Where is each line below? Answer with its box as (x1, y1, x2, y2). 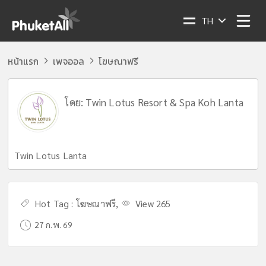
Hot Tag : (32, 198, 74, 210)
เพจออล (53, 55, 85, 68)
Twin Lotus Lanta (14, 149, 87, 161)
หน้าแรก (8, 55, 39, 68)
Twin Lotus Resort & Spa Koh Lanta (85, 96, 244, 109)
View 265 (132, 198, 171, 210)
